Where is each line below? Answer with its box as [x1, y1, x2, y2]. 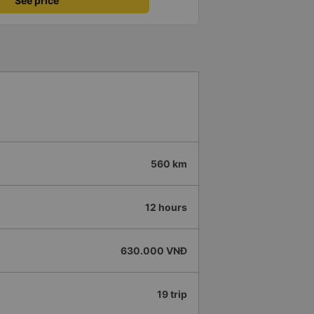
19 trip [157, 288, 187, 301]
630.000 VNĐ [121, 245, 187, 257]
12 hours [145, 201, 187, 214]
